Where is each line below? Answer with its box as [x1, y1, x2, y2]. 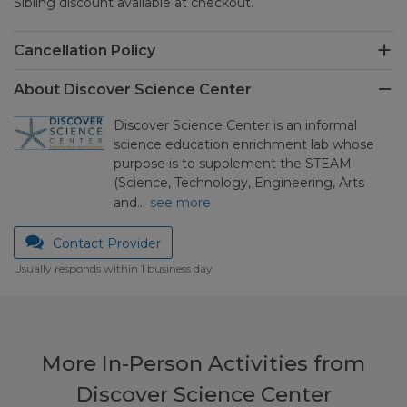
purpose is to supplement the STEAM [114, 155, 352, 173]
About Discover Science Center [14, 81, 252, 99]
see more [150, 194, 211, 212]
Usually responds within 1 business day [14, 262, 213, 276]
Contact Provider [53, 235, 161, 253]
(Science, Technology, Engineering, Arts [114, 174, 364, 192]
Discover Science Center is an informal [114, 117, 357, 134]
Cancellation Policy [14, 42, 155, 60]
